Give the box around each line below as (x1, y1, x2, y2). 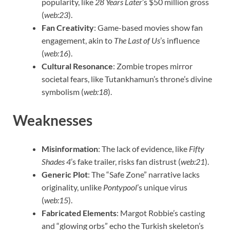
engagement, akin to (42, 35, 114, 45)
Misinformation (42, 144, 98, 154)
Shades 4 (42, 157, 71, 167)
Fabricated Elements (42, 208, 117, 218)
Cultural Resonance (42, 61, 113, 71)
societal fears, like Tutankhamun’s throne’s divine (42, 73, 212, 84)
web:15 (44, 195, 68, 205)
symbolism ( (42, 86, 84, 97)
